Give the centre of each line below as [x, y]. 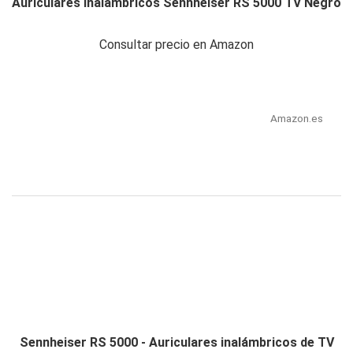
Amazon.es [296, 119]
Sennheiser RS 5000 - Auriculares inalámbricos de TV [176, 343]
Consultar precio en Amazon [176, 45]
